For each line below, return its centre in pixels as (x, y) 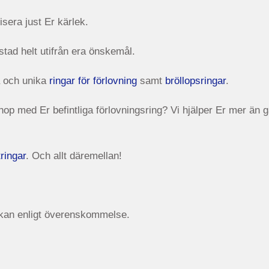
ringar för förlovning (93, 80)
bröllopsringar (195, 80)
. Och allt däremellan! (74, 156)
